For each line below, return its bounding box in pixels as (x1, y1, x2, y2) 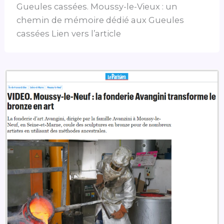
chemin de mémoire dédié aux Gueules (16, 14, 184, 25)
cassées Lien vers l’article (16, 28, 121, 38)
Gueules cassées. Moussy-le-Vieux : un (16, 1, 178, 11)
